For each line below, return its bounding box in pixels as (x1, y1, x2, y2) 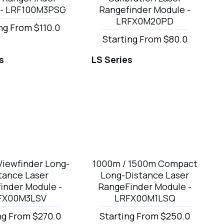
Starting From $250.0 (99, 209, 190, 222)
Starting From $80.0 (102, 33, 187, 45)
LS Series (91, 53, 133, 66)
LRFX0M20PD (116, 15, 174, 27)
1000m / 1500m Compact (92, 157, 197, 169)
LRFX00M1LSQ (114, 191, 175, 204)
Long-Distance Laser (100, 168, 189, 181)
